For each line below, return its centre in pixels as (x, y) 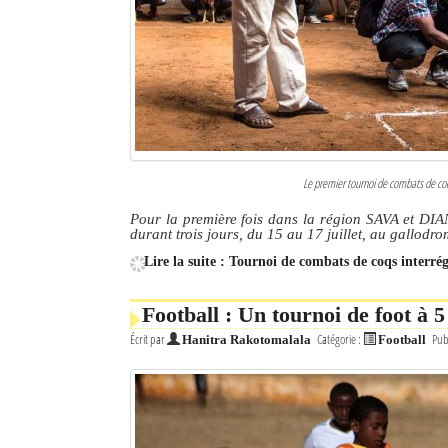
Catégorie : (340, 339)
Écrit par (148, 339)
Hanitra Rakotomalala (246, 340)
